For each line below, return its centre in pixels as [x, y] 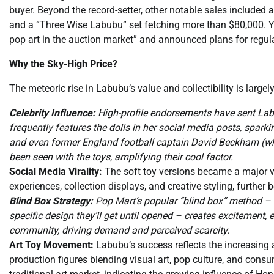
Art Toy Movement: [51, 245]
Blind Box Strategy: [51, 201]
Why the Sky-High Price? [63, 64]
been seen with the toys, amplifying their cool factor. [121, 157]
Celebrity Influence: [52, 113]
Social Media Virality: [56, 171]
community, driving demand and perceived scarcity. [119, 230]
